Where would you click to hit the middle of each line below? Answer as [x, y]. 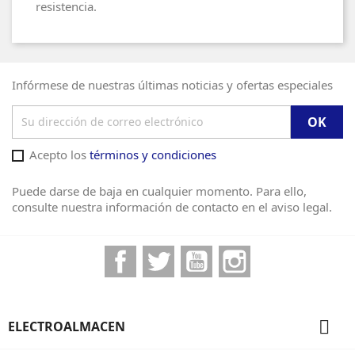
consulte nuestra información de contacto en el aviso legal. [172, 206]
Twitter [196, 253]
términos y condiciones [153, 154]
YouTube [238, 253]
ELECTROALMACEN [67, 326]
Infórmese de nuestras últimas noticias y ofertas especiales [172, 84]
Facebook [165, 253]
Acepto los [58, 154]
